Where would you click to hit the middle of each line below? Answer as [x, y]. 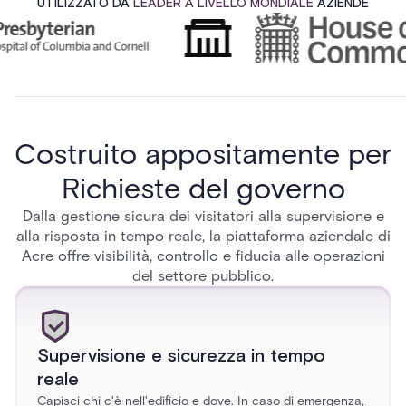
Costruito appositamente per [203, 154]
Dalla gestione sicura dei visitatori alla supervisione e [203, 216]
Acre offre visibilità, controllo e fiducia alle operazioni [203, 256]
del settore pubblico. [203, 275]
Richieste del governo [203, 188]
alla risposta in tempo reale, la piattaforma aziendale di [203, 236]
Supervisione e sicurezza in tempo [181, 356]
